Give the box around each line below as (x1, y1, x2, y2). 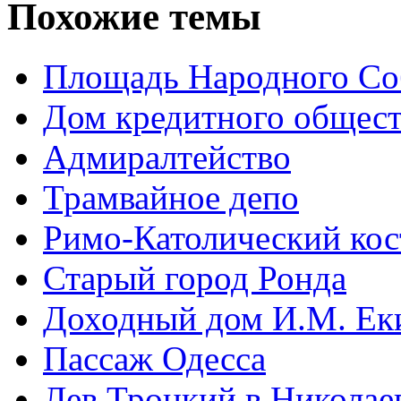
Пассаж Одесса (43, 338, 266, 378)
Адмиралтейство (43, 137, 291, 176)
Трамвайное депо (43, 177, 299, 217)
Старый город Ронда (43, 258, 346, 297)
